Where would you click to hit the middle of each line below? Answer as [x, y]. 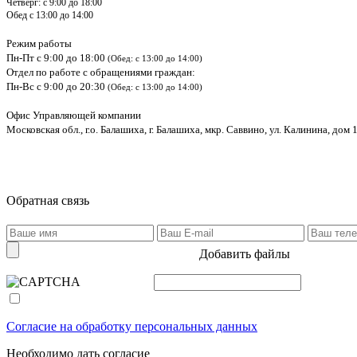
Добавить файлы [245, 254]
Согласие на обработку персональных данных [132, 326]
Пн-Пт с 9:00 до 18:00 [57, 58]
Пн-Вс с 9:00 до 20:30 [57, 86]
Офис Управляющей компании [74, 115]
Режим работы [40, 43]
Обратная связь [48, 200]
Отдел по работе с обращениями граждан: [104, 72]
